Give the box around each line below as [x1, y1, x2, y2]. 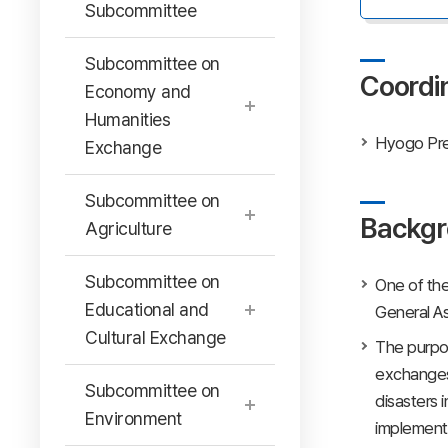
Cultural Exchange [85, 327, 226, 348]
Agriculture [85, 218, 172, 239]
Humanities [85, 109, 170, 130]
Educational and [85, 299, 209, 320]
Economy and [85, 81, 191, 102]
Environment [85, 408, 182, 429]
